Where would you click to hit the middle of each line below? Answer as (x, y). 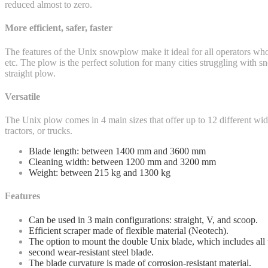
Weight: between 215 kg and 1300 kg (100, 173)
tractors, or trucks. (39, 131)
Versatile (22, 96)
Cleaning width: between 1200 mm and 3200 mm (122, 162)
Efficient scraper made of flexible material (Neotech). (129, 230)
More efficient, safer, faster (59, 28)
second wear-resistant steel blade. (91, 252)
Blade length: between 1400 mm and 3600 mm (117, 151)
